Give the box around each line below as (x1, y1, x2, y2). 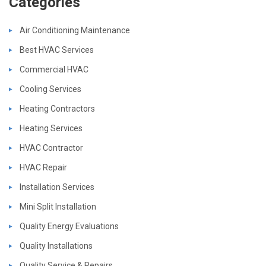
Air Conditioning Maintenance (20, 25, 130, 35)
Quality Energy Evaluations (20, 221, 119, 231)
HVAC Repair (20, 162, 67, 172)
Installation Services (20, 182, 94, 192)
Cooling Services (20, 84, 81, 94)
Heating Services (20, 123, 83, 133)
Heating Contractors (20, 103, 95, 113)
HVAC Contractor (20, 142, 83, 153)
